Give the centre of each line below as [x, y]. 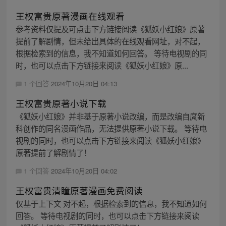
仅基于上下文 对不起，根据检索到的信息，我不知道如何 [111, 203]
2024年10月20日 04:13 [84, 83]
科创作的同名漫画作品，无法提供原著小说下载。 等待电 [111, 128]
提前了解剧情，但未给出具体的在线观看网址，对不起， [110, 41]
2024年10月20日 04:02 [84, 171]
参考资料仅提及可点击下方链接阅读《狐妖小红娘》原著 [110, 29]
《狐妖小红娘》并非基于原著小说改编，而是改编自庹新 [110, 116]
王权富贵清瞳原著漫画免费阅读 [79, 190]
